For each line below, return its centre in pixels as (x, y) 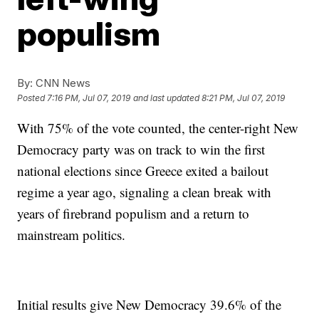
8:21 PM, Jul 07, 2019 (244, 98)
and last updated (167, 98)
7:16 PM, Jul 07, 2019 (89, 98)
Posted (32, 98)
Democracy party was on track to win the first (141, 149)
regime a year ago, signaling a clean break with (145, 192)
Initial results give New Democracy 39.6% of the (150, 304)
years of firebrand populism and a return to (134, 213)
